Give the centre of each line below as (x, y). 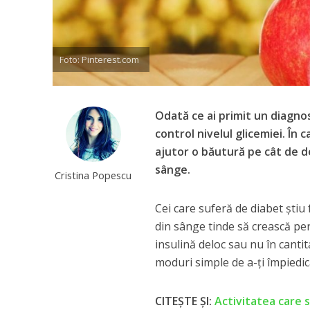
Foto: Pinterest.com (99, 59)
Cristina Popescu (93, 175)
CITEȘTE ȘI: (185, 301)
